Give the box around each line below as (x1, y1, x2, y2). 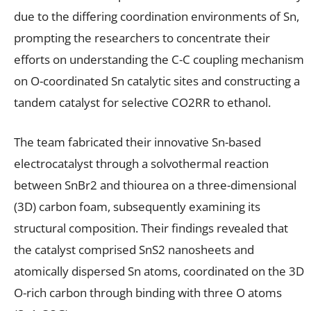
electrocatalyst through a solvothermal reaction (14, 155, 269, 171)
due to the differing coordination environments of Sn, (14, 8, 299, 24)
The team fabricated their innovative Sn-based (14, 133, 261, 150)
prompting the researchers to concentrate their (14, 29, 270, 46)
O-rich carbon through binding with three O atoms (14, 284, 282, 301)
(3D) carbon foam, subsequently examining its (14, 198, 260, 215)
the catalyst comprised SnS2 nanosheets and (14, 241, 254, 258)
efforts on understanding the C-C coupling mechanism (14, 51, 304, 67)
